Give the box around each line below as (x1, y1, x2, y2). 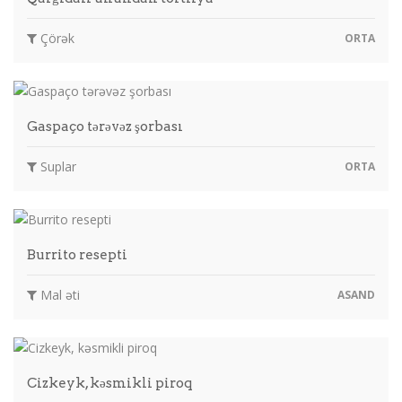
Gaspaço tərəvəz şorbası (27, 118, 183, 135)
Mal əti (37, 285, 80, 303)
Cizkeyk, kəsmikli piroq (27, 374, 193, 391)
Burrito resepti (27, 246, 127, 263)
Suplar (37, 157, 76, 175)
